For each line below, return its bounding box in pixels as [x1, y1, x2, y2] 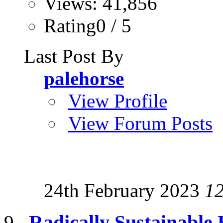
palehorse [44, 67, 124, 89]
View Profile [68, 90, 167, 111]
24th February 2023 [44, 179, 205, 201]
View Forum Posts [68, 112, 213, 134]
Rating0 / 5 [44, 14, 131, 36]
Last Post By [24, 45, 124, 67]
